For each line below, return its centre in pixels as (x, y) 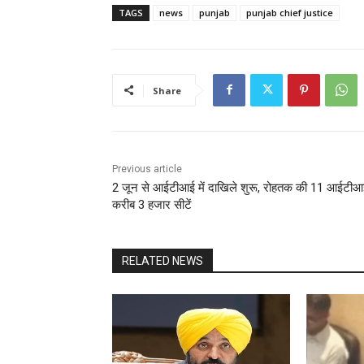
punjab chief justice (290, 12)
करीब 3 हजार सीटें (152, 204)
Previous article (147, 169)
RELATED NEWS (162, 260)
